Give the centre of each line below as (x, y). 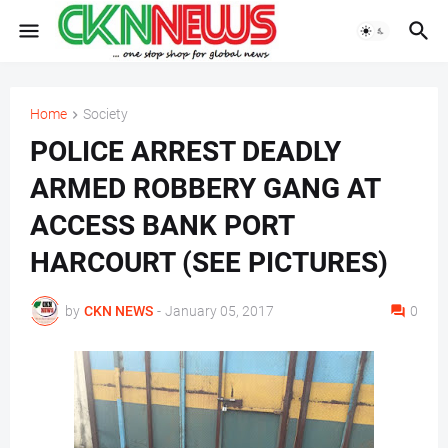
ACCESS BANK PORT (162, 226)
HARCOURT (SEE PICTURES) (209, 263)
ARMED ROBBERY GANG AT (205, 189)
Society (105, 114)
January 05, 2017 (219, 310)
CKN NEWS (118, 310)
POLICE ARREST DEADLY (185, 152)
